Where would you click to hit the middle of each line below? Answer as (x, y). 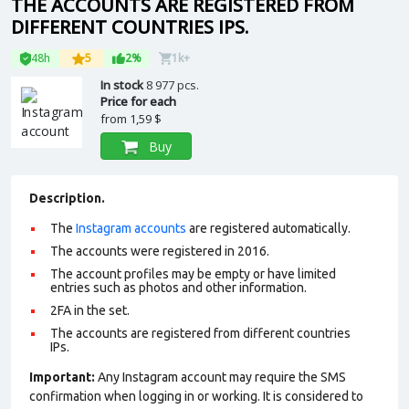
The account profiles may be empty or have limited (193, 274)
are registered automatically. (268, 228)
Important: (62, 377)
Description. (67, 198)
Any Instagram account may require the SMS (220, 377)
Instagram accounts (131, 228)
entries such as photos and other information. (178, 288)
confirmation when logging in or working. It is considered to (196, 396)
